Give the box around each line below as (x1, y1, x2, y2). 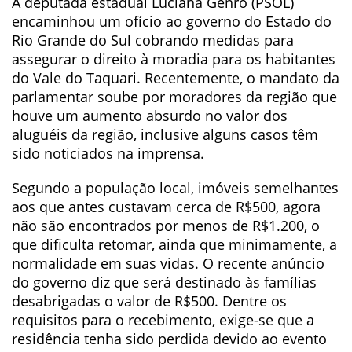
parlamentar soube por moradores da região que (12, 87, 337, 106)
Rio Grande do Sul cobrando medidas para (12, 31, 294, 49)
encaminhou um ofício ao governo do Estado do (12, 12, 332, 31)
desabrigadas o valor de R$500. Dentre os (12, 291, 287, 310)
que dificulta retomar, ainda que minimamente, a (12, 235, 337, 254)
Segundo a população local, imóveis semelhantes (12, 178, 339, 197)
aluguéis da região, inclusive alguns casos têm (12, 125, 318, 144)
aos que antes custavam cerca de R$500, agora (12, 197, 321, 216)
